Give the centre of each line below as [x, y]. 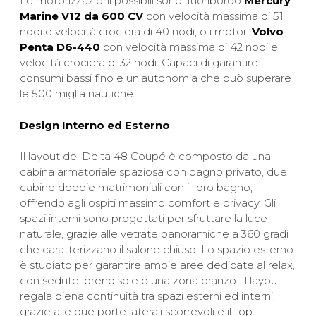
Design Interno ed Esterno [95, 125]
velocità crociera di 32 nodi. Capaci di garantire [139, 63]
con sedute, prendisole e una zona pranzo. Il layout [151, 281]
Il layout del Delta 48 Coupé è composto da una [146, 157]
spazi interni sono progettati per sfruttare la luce [144, 219]
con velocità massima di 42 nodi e [189, 47]
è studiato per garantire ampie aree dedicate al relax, [158, 265]
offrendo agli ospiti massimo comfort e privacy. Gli [148, 203]
